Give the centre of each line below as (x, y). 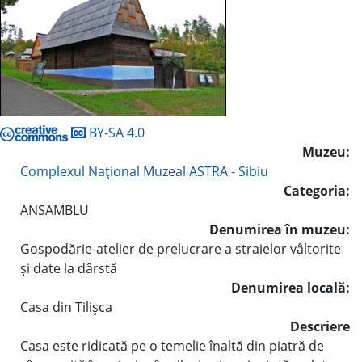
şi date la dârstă (69, 268)
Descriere (320, 326)
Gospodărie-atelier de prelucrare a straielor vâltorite (181, 248)
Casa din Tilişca (66, 307)
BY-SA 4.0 (115, 132)
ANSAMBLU (55, 210)
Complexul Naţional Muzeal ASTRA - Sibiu (144, 171)
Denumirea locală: (290, 287)
